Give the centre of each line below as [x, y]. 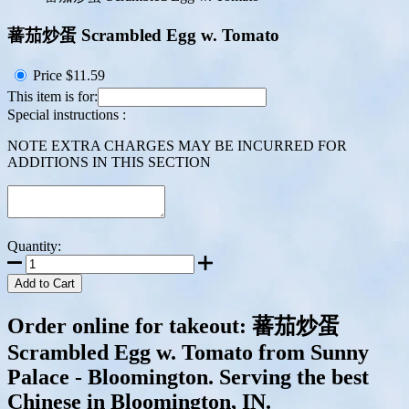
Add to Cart [45, 284]
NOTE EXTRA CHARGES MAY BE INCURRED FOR [177, 146]
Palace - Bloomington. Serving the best [188, 378]
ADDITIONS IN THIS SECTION [109, 163]
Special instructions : [67, 115]
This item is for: [52, 97]
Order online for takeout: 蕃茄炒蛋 [173, 326]
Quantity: [34, 246]
